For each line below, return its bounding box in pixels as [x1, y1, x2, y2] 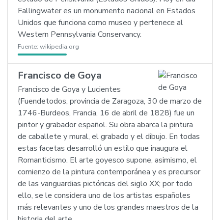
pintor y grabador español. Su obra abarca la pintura [18, 119, 193, 130]
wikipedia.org [40, 42, 79, 51]
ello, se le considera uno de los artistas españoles [18, 190, 191, 201]
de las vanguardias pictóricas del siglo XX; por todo [18, 178, 192, 189]
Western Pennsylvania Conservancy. [18, 29, 141, 40]
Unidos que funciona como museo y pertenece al [18, 17, 183, 28]
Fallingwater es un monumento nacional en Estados [18, 5, 195, 16]
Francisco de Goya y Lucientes [18, 84, 121, 95]
